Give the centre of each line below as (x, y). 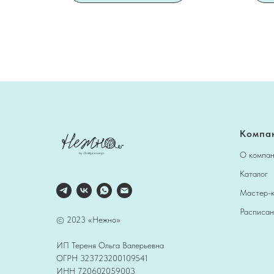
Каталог (254, 173)
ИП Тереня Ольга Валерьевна (110, 245)
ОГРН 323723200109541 (102, 258)
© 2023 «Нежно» (88, 220)
